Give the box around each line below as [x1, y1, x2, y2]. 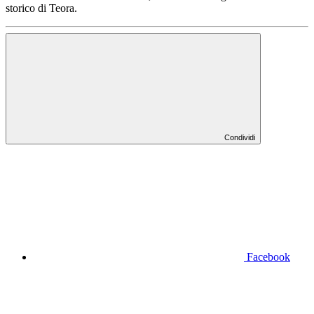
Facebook [247, 251, 290, 264]
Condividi [224, 133, 255, 142]
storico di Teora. [6, 2, 77, 15]
